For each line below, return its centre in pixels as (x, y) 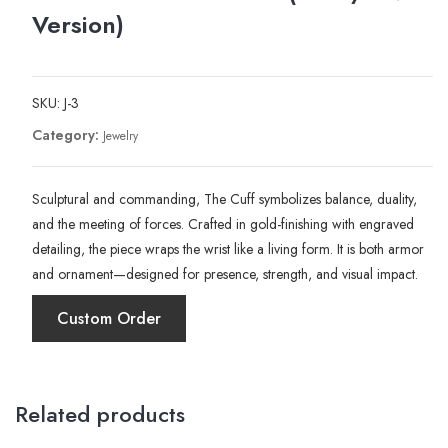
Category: (67, 135)
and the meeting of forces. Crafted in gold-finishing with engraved (222, 224)
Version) (77, 24)
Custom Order (108, 318)
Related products (100, 414)
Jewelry (120, 136)
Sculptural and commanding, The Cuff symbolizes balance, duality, (224, 199)
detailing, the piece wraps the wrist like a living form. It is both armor (227, 249)
